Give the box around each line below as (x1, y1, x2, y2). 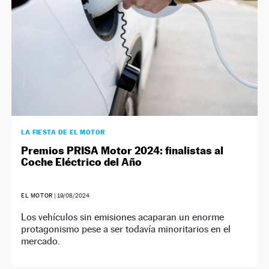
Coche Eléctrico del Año (21, 155, 142, 168)
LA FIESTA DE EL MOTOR (21, 127, 105, 136)
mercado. (21, 235, 61, 247)
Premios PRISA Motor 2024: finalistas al (21, 144, 224, 157)
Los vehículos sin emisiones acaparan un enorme (21, 211, 225, 223)
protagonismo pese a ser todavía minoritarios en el (21, 223, 231, 235)
